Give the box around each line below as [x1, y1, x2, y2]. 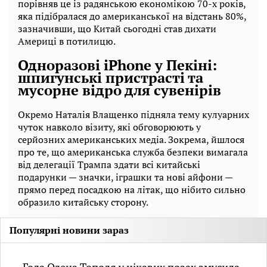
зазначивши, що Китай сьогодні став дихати [18, 21, 216, 35]
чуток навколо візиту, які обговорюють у [18, 120, 201, 134]
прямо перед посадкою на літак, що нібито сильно [18, 183, 246, 197]
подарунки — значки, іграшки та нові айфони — [18, 170, 232, 184]
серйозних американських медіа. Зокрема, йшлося [18, 133, 244, 147]
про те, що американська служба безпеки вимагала [18, 145, 248, 159]
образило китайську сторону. [18, 195, 148, 209]
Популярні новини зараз [10, 223, 129, 237]
